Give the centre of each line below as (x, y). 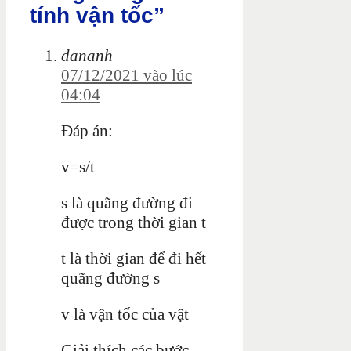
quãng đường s (110, 278)
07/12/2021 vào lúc (127, 75)
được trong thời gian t (134, 222)
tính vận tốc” (97, 16)
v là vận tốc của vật (125, 314)
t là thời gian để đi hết (134, 258)
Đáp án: (87, 130)
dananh (87, 55)
